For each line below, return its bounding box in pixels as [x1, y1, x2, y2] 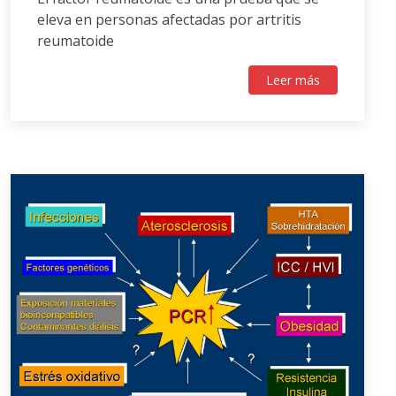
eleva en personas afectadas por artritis [37, 10, 301, 30]
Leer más [266, 72, 320, 89]
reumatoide [37, 31, 114, 51]
